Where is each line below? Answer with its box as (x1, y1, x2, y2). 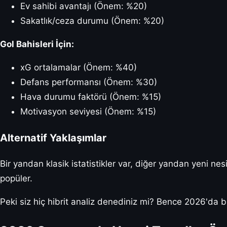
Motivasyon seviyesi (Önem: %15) (20, 106, 156, 117)
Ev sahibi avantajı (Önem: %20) (20, 1, 147, 12)
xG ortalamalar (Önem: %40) (20, 62, 137, 73)
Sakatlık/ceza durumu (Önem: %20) (20, 16, 164, 26)
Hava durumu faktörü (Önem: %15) (20, 92, 161, 102)
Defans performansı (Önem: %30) (20, 77, 157, 88)
